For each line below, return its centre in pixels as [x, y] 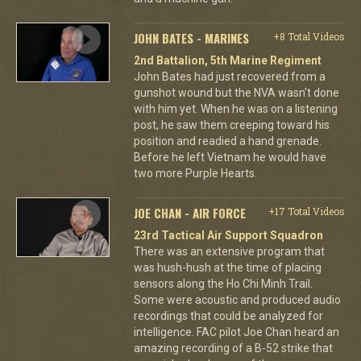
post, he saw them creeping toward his [231, 124]
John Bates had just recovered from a [229, 76]
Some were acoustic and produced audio [237, 299]
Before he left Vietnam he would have [230, 157]
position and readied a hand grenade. [227, 141]
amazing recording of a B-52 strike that [233, 348]
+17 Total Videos [306, 211]
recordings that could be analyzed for [228, 315]
